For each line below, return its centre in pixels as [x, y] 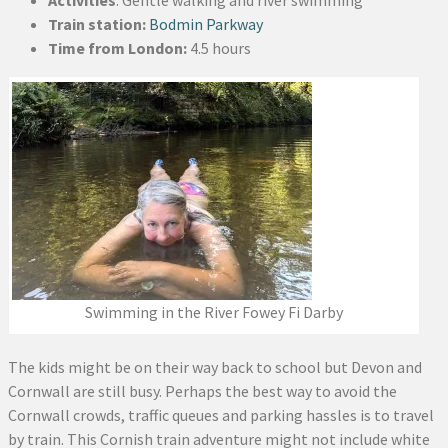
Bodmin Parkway [206, 23]
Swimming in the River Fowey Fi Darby [214, 311]
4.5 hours [219, 47]
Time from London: [117, 47]
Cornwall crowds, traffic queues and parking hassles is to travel [221, 414]
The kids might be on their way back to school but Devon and [215, 366]
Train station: [97, 23]
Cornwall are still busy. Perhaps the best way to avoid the [202, 390]
